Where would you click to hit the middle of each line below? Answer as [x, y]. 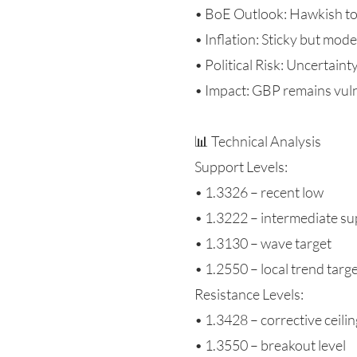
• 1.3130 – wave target [263, 243]
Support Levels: [241, 167]
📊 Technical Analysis [258, 141]
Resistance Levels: [249, 294]
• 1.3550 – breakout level [270, 345]
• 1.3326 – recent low [259, 192]
